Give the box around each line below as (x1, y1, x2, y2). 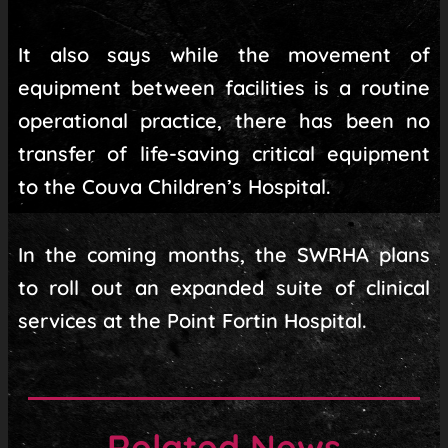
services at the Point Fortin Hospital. (17, 307, 367, 333)
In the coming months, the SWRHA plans (17, 241, 431, 267)
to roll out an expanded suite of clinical (17, 274, 431, 300)
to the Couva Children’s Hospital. (17, 173, 331, 199)
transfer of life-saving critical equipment (17, 140, 431, 166)
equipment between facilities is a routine (17, 74, 431, 100)
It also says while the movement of (17, 41, 431, 67)
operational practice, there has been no (17, 107, 431, 133)
